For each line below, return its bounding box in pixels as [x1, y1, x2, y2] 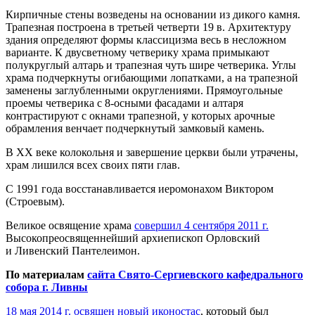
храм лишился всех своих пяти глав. [6, 158, 180, 171]
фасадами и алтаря [152, 96, 243, 109]
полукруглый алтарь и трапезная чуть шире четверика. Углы [6, 58, 296, 71]
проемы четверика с [6, 96, 105, 109]
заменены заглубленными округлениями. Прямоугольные [6, 84, 283, 96]
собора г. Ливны [6, 281, 88, 293]
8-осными [105, 96, 152, 109]
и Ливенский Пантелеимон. [6, 244, 140, 257]
